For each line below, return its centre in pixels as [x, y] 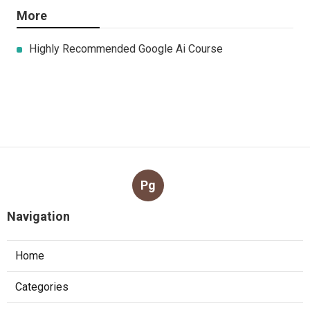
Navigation [38, 216]
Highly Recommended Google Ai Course [126, 49]
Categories [42, 287]
